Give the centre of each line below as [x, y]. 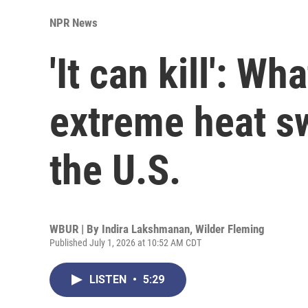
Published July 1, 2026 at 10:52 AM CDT [125, 242]
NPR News [74, 22]
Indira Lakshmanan [146, 229]
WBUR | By [76, 229]
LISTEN [109, 279]
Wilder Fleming [230, 229]
